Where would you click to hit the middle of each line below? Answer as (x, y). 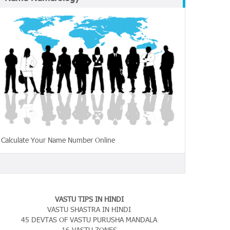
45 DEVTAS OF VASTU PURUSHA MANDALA (89, 219)
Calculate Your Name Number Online (58, 140)
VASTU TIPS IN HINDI (89, 199)
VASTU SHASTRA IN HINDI (89, 209)
